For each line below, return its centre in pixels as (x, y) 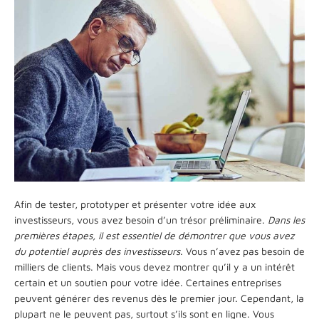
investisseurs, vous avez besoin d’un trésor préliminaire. (141, 219)
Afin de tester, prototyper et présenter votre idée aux (135, 204)
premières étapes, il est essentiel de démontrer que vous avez (154, 235)
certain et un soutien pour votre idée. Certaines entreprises (148, 282)
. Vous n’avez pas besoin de (242, 251)
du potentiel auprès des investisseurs (97, 251)
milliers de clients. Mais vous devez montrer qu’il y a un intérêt (155, 266)
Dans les (286, 219)
